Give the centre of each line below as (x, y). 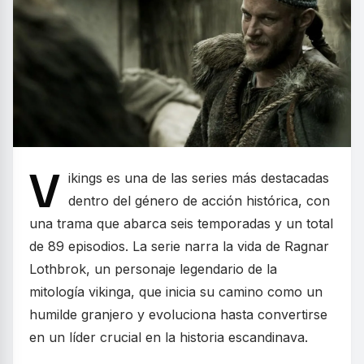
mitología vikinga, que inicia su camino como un (176, 292)
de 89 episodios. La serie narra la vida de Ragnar (179, 247)
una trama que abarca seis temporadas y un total (181, 224)
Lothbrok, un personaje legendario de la (153, 269)
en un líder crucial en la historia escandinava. (169, 338)
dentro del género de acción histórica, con (199, 201)
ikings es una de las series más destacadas (199, 178)
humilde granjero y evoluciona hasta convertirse (178, 315)
